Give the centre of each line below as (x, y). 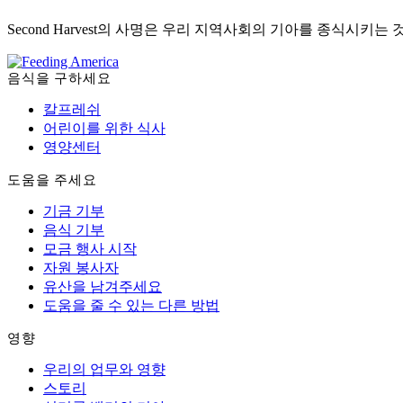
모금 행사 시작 (90, 249)
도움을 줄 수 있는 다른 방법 (131, 306)
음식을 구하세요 (59, 79)
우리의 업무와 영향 (104, 370)
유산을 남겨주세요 (103, 287)
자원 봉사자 (81, 268)
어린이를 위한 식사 (104, 129)
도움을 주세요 (52, 181)
